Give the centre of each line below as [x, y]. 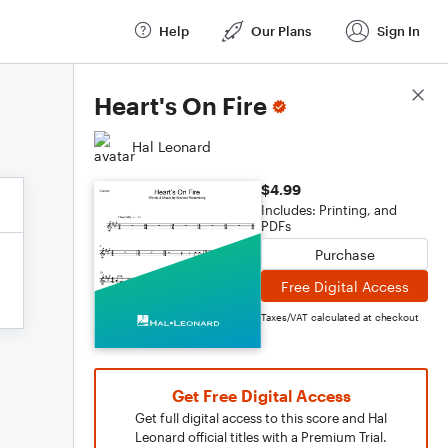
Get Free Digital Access [261, 395]
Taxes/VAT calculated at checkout [340, 317]
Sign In [398, 30]
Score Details [383, 96]
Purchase [344, 254]
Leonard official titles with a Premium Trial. [261, 437]
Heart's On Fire [180, 105]
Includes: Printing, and [329, 210]
